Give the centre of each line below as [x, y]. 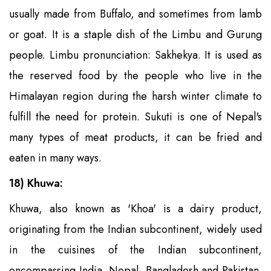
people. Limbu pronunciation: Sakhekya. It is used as [135, 55]
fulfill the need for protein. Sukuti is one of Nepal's [135, 116]
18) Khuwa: [36, 183]
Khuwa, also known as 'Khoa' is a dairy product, [135, 208]
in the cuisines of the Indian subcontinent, [135, 250]
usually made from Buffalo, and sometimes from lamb [135, 14]
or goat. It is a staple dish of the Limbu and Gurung [135, 34]
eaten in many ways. [55, 158]
